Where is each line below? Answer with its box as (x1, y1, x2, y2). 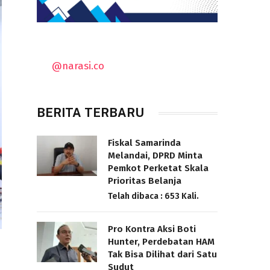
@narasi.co (52, 59, 105, 72)
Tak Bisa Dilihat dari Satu (108, 249, 217, 260)
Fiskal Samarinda (108, 137, 181, 149)
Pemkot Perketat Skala (108, 163, 209, 174)
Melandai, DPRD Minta (108, 150, 202, 162)
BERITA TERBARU (37, 105, 144, 121)
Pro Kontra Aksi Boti (108, 224, 196, 235)
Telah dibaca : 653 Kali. (108, 191, 199, 202)
